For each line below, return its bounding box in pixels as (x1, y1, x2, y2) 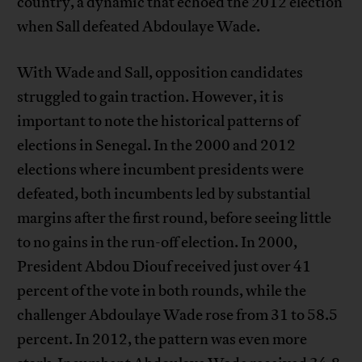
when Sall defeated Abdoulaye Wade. (17, 17, 261, 37)
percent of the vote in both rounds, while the (17, 281, 307, 301)
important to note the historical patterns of (17, 112, 300, 132)
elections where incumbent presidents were (17, 160, 305, 180)
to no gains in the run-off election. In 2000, (17, 233, 298, 253)
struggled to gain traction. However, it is (17, 87, 284, 107)
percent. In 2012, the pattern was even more (17, 330, 308, 350)
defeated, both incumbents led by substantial (17, 184, 311, 204)
